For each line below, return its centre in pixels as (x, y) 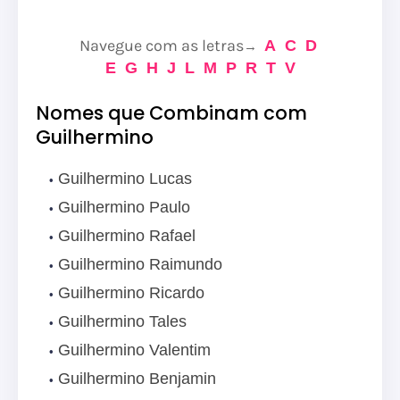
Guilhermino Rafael (127, 236)
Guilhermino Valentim (134, 350)
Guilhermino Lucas (125, 179)
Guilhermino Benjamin (137, 379)
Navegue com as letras (161, 46)
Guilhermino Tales (122, 322)
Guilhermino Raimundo (140, 265)
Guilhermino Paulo (124, 208)
